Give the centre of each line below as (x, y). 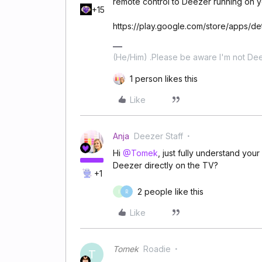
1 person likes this (164, 79)
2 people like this (170, 192)
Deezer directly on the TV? (166, 165)
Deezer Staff (158, 136)
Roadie (157, 249)
